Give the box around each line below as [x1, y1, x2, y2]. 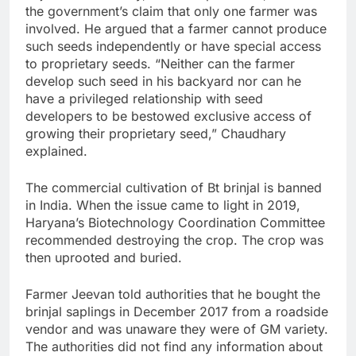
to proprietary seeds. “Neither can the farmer [25, 56, 295, 72]
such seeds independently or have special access [25, 38, 321, 55]
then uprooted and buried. [25, 250, 182, 266]
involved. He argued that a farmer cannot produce [25, 21, 327, 37]
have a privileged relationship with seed [25, 91, 263, 107]
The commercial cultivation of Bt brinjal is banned [25, 180, 322, 196]
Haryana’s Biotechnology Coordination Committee [25, 215, 325, 231]
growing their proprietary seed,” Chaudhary [25, 126, 286, 142]
